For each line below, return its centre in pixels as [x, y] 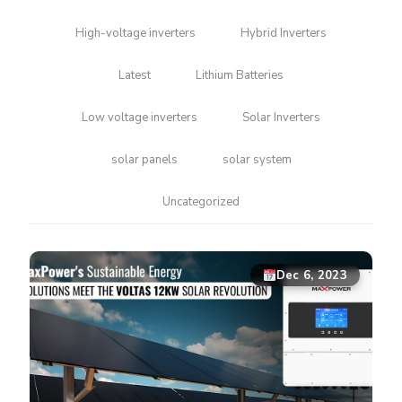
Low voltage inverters [140, 118]
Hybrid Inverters [284, 33]
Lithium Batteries [240, 75]
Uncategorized [201, 202]
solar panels [144, 160]
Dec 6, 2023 [311, 275]
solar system [257, 160]
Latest [135, 75]
